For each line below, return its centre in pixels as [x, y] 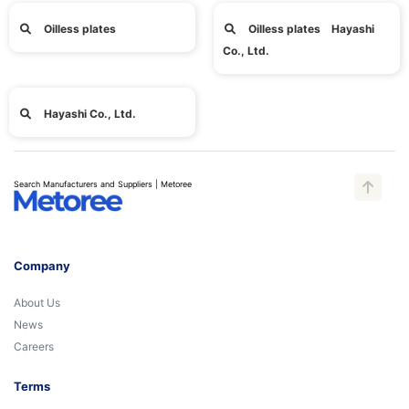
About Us [37, 303]
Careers [34, 347]
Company [42, 266]
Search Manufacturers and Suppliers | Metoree [103, 184]
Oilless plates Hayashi [310, 29]
